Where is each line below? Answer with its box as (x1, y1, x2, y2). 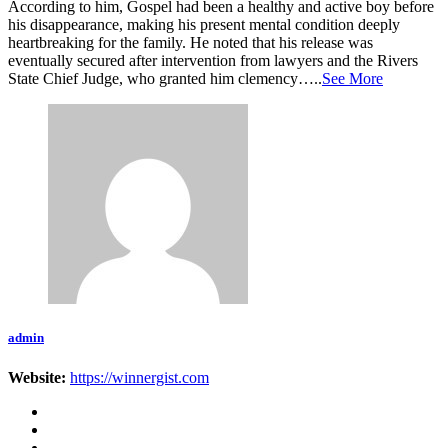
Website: (8, 368, 66, 386)
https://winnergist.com (70, 368, 209, 386)
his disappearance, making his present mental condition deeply (8, 16, 400, 34)
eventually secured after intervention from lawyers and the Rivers (8, 52, 418, 70)
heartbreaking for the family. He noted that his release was (8, 34, 373, 52)
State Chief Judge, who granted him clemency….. (8, 70, 322, 88)
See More (322, 70, 383, 88)
